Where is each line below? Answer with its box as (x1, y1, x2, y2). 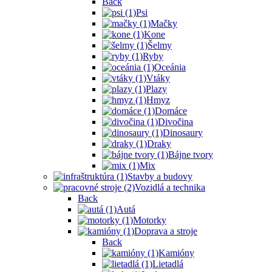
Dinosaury (163, 127, 203, 138)
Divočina (158, 117, 193, 127)
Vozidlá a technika (135, 182, 205, 193)
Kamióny (158, 248, 194, 259)
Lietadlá (152, 259, 183, 270)
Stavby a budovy (127, 171, 192, 182)
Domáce (155, 106, 187, 117)
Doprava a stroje (134, 226, 197, 237)
